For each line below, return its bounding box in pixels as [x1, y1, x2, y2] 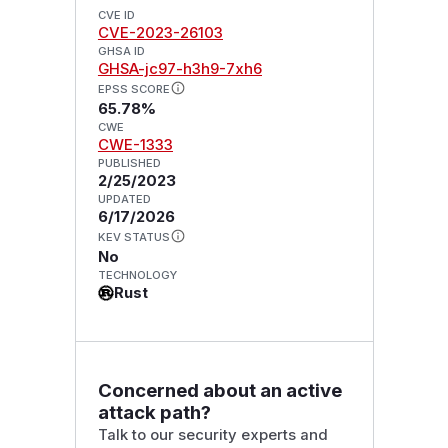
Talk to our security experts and [97, 425, 328, 444]
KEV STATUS [97, 229, 170, 244]
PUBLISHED [97, 156, 161, 171]
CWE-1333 [97, 136, 173, 155]
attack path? [97, 400, 211, 424]
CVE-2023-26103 [97, 24, 223, 43]
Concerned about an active [97, 378, 342, 402]
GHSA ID [97, 44, 145, 59]
